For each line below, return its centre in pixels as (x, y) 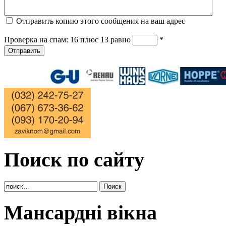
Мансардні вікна (80, 213)
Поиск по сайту (74, 159)
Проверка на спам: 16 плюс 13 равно (68, 40)
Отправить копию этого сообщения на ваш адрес (101, 21)
